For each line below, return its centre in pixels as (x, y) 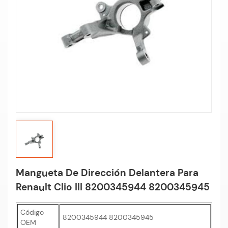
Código (32, 212)
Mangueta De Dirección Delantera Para (107, 173)
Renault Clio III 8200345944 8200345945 (113, 187)
